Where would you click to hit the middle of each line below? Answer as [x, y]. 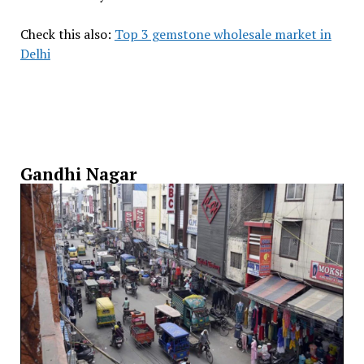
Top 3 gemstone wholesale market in [223, 34]
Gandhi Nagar [78, 173]
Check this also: [67, 34]
